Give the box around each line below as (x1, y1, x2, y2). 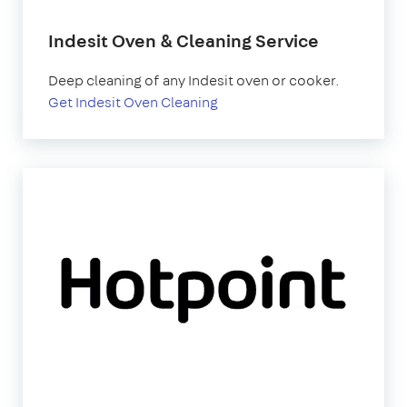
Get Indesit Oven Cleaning (48, 92, 218, 112)
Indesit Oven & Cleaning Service (48, 27, 319, 53)
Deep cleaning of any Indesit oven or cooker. (48, 70, 340, 90)
